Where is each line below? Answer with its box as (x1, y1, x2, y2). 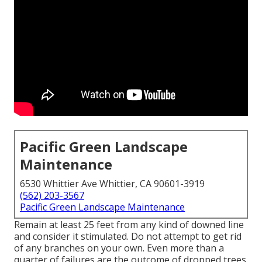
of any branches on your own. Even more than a (14, 242, 224, 255)
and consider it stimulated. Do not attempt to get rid (14, 230, 242, 243)
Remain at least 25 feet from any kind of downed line (14, 218, 244, 232)
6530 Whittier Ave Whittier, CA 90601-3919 (20, 177, 205, 191)
